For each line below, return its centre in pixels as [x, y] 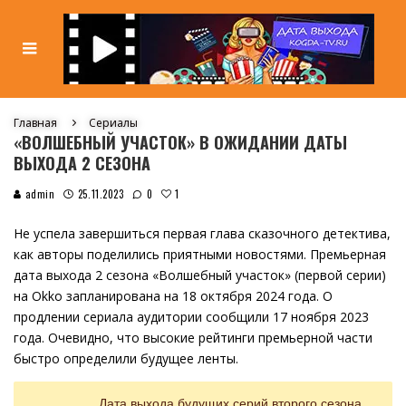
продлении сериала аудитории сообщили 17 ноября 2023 [191, 317]
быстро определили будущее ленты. [126, 358]
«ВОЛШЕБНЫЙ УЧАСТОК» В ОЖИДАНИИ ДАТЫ [180, 142]
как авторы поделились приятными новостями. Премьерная [200, 254]
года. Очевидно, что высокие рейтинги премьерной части [193, 338]
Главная [35, 123]
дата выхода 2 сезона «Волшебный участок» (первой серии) [200, 275]
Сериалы [113, 123]
